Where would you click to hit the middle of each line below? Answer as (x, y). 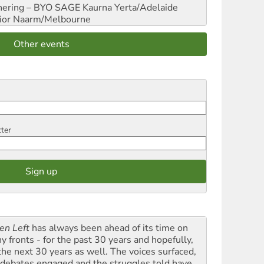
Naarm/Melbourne (51, 19)
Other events (41, 44)
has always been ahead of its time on (109, 228)
